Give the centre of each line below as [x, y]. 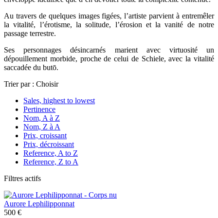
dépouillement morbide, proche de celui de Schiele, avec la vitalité [109, 58]
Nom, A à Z [42, 118]
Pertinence [39, 109]
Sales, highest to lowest [59, 100]
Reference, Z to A [51, 162]
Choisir [47, 84]
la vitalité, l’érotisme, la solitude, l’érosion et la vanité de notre [109, 24]
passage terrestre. [30, 33]
